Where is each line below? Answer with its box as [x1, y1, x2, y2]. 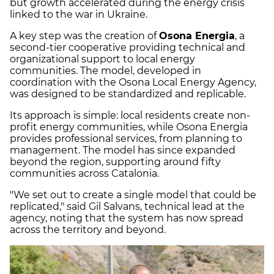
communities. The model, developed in [10, 65, 201, 77]
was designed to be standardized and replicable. [10, 88, 246, 100]
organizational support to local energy [10, 53, 195, 65]
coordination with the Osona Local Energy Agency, [10, 76, 256, 89]
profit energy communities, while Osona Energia [10, 121, 248, 133]
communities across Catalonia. [10, 168, 159, 180]
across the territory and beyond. [10, 224, 166, 236]
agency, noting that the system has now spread [10, 212, 243, 224]
